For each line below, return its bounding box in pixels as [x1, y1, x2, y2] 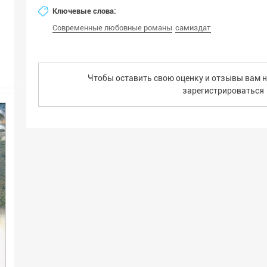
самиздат [175, 23, 211, 32]
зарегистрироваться [182, 86, 264, 95]
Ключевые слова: [52, 7, 116, 15]
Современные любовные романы [52, 23, 172, 32]
